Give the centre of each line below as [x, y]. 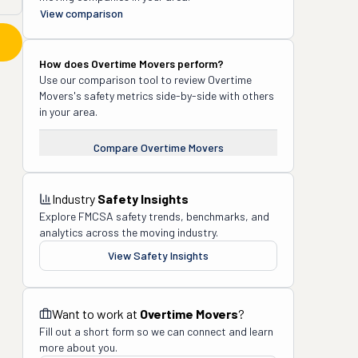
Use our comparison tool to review [123, 80]
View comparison [82, 13]
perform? [199, 64]
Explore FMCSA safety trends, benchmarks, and [154, 216]
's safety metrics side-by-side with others [174, 95]
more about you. [78, 347]
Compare [117, 147]
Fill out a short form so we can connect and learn [156, 331]
